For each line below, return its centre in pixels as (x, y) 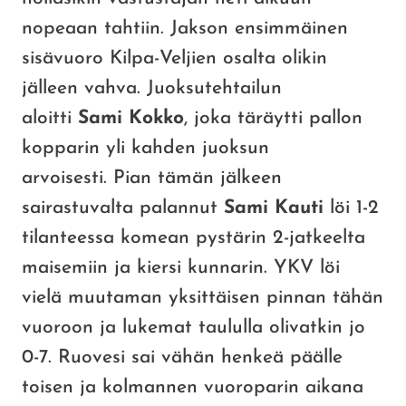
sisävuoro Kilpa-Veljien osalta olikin (174, 59)
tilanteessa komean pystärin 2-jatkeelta (193, 238)
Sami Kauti (274, 208)
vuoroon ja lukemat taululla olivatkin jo (193, 328)
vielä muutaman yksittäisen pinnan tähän (203, 298)
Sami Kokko (131, 119)
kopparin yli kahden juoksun (145, 149)
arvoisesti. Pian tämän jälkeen (152, 179)
